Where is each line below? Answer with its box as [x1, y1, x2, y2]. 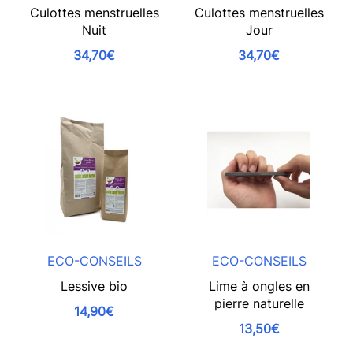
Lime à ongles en [208, 278, 310, 294]
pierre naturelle [214, 295, 304, 311]
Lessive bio [61, 278, 128, 294]
